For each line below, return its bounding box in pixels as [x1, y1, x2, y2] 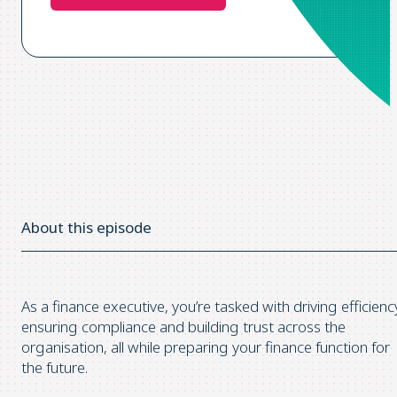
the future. [21, 356, 88, 378]
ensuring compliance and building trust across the [21, 315, 346, 337]
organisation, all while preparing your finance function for [21, 336, 390, 357]
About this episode [21, 216, 152, 237]
